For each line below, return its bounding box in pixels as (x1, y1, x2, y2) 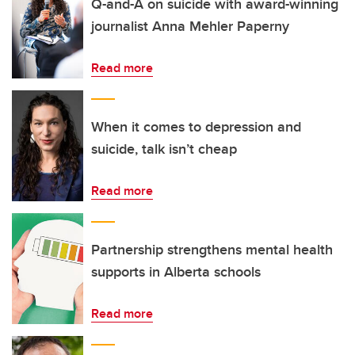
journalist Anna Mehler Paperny (91, 16, 289, 36)
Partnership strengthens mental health (91, 239, 333, 260)
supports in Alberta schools (91, 261, 261, 282)
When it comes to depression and (91, 116, 301, 137)
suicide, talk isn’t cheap (91, 139, 237, 159)
